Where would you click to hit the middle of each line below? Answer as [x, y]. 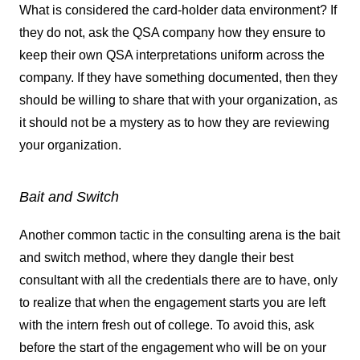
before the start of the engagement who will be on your [173, 348]
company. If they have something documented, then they [178, 78]
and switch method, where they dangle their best [156, 258]
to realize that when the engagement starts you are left [172, 303]
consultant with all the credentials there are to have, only [178, 280]
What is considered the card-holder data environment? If [178, 10]
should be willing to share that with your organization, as [178, 100]
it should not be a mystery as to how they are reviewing [174, 123]
